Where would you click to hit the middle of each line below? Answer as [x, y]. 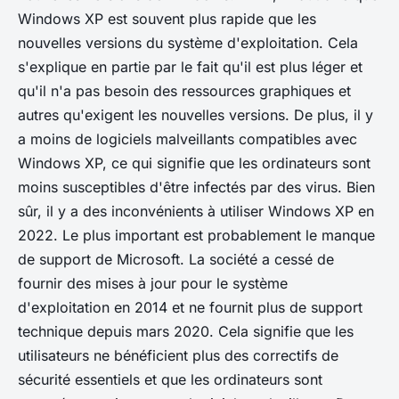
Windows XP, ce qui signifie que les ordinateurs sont [194, 163]
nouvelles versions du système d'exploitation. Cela [188, 42]
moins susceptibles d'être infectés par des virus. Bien [196, 187]
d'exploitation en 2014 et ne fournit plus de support [190, 307]
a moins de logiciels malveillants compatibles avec [187, 138]
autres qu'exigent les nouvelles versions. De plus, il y [195, 114]
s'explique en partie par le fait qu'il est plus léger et [190, 66]
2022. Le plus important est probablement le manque [196, 235]
